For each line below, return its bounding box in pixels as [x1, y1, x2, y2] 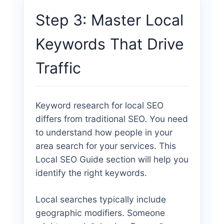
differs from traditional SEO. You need [35, 113, 188, 124]
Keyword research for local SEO [35, 99, 163, 110]
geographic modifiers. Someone [35, 207, 165, 218]
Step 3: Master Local [35, 10, 183, 29]
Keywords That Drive [35, 34, 184, 53]
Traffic [35, 58, 81, 77]
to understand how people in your [35, 126, 172, 137]
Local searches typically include [35, 193, 166, 204]
